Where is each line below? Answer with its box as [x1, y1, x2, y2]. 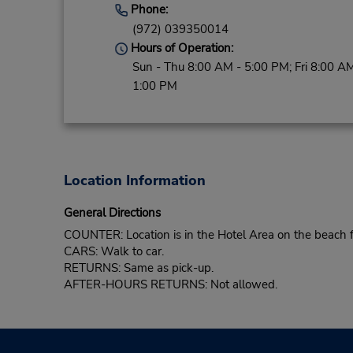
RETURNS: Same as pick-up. [63, 260, 214, 277]
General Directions [63, 205, 161, 221]
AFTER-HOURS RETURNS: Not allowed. [63, 277, 277, 293]
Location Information [63, 171, 206, 191]
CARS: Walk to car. [63, 243, 164, 260]
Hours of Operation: [127, 40, 233, 57]
